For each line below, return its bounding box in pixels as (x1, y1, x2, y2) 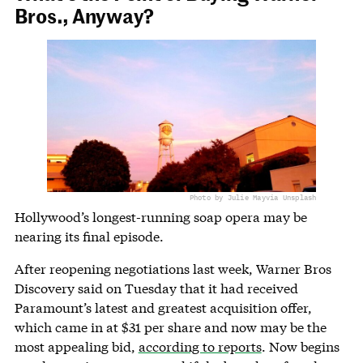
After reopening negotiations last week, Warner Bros (14, 260, 331, 278)
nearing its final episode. (14, 228, 164, 246)
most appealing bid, (14, 338, 139, 356)
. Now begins (261, 338, 340, 356)
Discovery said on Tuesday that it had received (14, 280, 298, 297)
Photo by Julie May (189, 193, 266, 203)
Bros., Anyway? (14, 2, 155, 30)
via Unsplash (265, 193, 317, 203)
